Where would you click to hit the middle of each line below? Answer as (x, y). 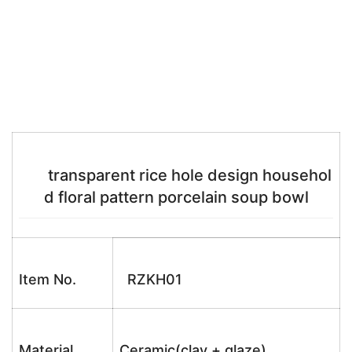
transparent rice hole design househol (176, 175)
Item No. (48, 279)
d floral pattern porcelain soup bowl (176, 197)
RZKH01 (151, 279)
